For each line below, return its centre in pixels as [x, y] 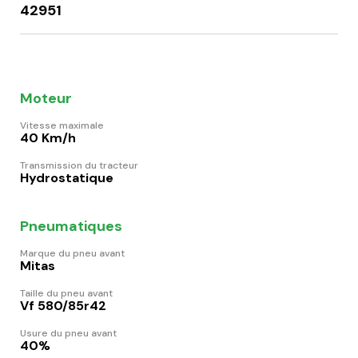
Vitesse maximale [62, 125]
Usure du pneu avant [68, 333]
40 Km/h [48, 137]
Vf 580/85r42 [63, 305]
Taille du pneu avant [66, 293]
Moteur [46, 98]
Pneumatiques [71, 226]
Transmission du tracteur [79, 165]
